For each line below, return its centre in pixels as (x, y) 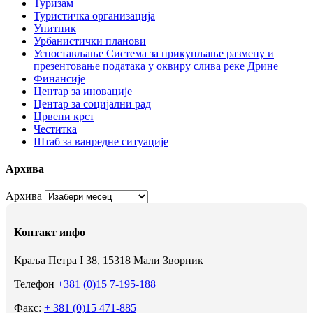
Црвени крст (64, 116)
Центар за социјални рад (92, 103)
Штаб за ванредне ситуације (101, 141)
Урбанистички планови (90, 41)
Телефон (36, 284)
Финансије (59, 78)
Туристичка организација (94, 15)
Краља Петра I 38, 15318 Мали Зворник (109, 260)
